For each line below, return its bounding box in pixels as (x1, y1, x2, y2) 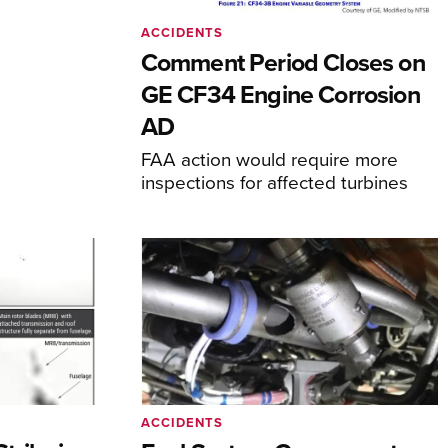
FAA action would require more (140, 144, 398, 172)
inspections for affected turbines (140, 167, 408, 195)
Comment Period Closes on (140, 43, 425, 80)
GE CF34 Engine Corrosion (140, 75, 420, 112)
